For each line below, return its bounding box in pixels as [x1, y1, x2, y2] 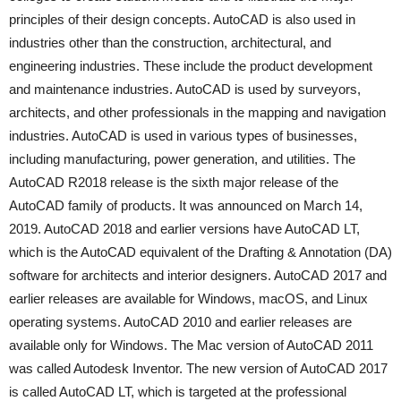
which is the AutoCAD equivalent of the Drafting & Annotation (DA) [9, 244, 392, 260]
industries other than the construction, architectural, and [9, 35, 331, 50]
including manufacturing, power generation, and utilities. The [9, 151, 355, 166]
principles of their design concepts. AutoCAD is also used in [9, 12, 355, 27]
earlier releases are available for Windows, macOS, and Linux [9, 291, 368, 306]
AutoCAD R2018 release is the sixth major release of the [9, 175, 338, 190]
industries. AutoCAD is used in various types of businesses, [9, 128, 357, 143]
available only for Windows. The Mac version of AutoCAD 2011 [9, 337, 373, 353]
